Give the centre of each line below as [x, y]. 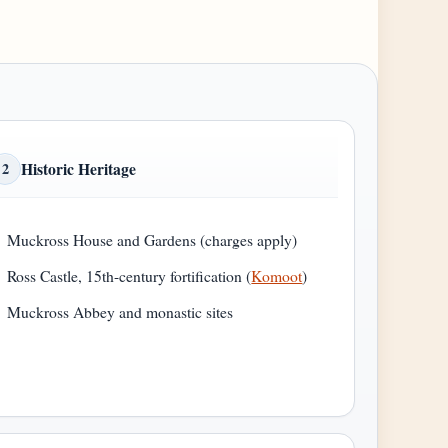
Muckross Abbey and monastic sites [120, 312]
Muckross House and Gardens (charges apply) [152, 240]
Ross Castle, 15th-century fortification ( [129, 276]
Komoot [277, 276]
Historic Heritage [78, 169]
